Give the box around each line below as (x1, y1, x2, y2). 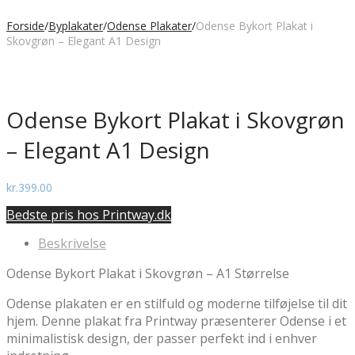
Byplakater (48, 18, 103, 33)
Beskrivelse (38, 234, 106, 252)
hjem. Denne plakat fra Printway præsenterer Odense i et (6, 311, 346, 330)
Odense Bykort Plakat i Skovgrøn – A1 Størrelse (6, 264, 289, 282)
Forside (6, 18, 44, 33)
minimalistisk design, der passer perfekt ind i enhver (6, 329, 317, 347)
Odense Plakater (107, 18, 192, 33)
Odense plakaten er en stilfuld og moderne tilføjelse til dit (6, 294, 347, 312)
